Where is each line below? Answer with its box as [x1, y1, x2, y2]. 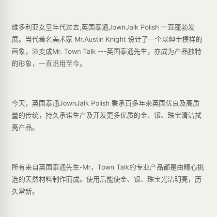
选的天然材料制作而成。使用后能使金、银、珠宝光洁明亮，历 [12, 175, 201, 183]
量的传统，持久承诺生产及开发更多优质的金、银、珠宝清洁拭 [12, 111, 201, 119]
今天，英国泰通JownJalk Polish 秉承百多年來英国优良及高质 [12, 99, 200, 107]
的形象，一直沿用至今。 [12, 59, 86, 67]
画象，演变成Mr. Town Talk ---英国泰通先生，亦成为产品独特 [12, 47, 201, 55]
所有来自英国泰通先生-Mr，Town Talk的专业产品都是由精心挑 [12, 163, 204, 171]
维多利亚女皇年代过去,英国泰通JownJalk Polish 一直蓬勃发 [12, 23, 195, 31]
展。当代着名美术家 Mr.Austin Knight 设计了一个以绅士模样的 [12, 35, 202, 43]
